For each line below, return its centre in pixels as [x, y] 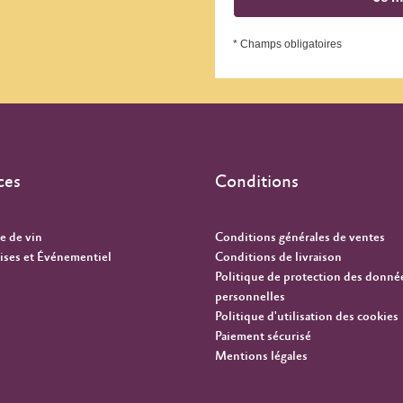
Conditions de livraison [278, 258]
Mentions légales [261, 357]
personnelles [250, 297]
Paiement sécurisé [263, 337]
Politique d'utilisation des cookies [307, 317]
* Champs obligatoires [287, 45]
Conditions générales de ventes [300, 238]
